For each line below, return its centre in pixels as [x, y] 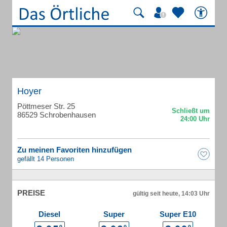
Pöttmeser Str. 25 [46, 106]
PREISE [31, 193]
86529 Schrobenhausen [56, 115]
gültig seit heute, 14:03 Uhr [171, 194]
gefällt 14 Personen [46, 159]
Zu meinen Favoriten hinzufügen [74, 150]
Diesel [49, 214]
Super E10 [178, 214]
